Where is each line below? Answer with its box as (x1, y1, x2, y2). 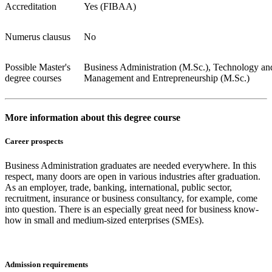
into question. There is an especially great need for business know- (5, 203, 259, 214)
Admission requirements (5, 259, 88, 269)
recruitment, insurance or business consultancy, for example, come (5, 192, 257, 203)
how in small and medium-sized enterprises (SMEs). (5, 214, 204, 225)
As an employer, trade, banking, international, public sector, (5, 182, 232, 192)
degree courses (5, 72, 61, 83)
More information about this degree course (5, 112, 180, 123)
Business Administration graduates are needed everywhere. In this (5, 160, 256, 171)
